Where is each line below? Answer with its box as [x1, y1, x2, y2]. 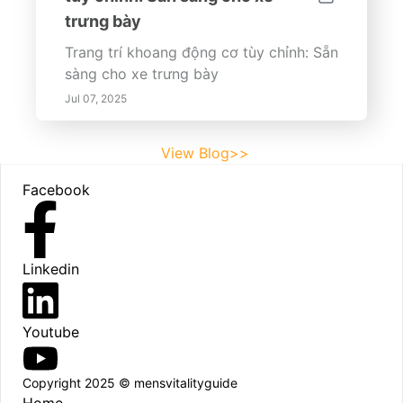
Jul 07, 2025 [65, 92, 127, 105]
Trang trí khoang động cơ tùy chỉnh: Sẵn [65, 43, 338, 61]
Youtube [22, 322, 79, 341]
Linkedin [22, 260, 79, 278]
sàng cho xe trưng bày [65, 65, 219, 83]
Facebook [22, 181, 90, 199]
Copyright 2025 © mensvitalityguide [22, 375, 237, 391]
